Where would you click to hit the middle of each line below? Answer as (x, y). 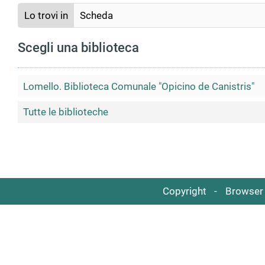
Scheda (96, 16)
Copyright (184, 191)
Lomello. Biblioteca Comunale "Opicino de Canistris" (138, 86)
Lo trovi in (46, 16)
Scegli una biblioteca (78, 48)
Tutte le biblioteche (65, 112)
